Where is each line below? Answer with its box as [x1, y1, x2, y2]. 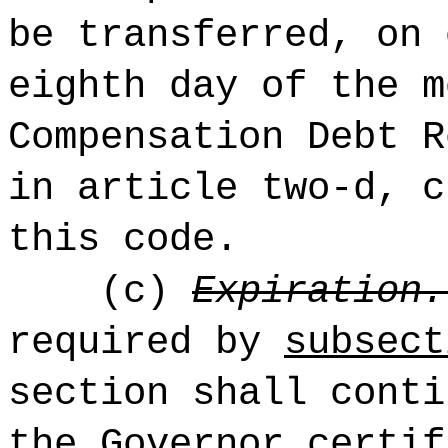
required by [8, 320, 284, 365]
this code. [8, 217, 238, 262]
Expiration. [192, 269, 445, 314]
